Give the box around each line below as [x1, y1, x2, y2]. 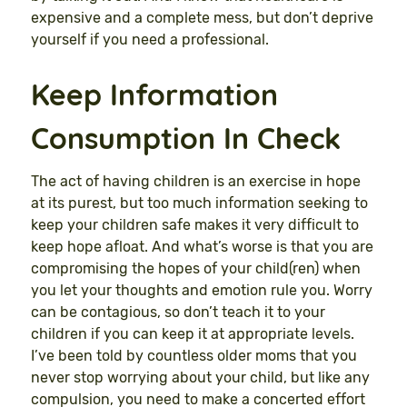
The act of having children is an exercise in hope [31, 172, 361, 190]
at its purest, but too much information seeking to [31, 194, 368, 212]
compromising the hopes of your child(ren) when [31, 259, 361, 277]
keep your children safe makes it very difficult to [31, 215, 359, 233]
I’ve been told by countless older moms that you [31, 346, 357, 364]
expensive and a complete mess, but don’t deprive [31, 8, 373, 26]
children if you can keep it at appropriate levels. [31, 324, 354, 342]
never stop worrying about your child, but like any [31, 368, 370, 386]
